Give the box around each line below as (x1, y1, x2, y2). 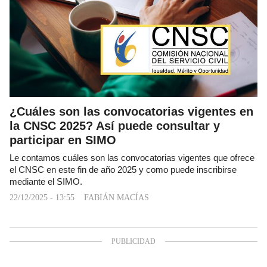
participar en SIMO (10, 133, 116, 147)
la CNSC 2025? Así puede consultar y (10, 119, 220, 132)
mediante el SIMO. (10, 176, 82, 187)
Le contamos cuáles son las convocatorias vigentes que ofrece (10, 153, 254, 163)
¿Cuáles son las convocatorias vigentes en (10, 104, 253, 118)
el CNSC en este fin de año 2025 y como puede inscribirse (10, 164, 237, 175)
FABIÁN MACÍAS (84, 193, 149, 202)
